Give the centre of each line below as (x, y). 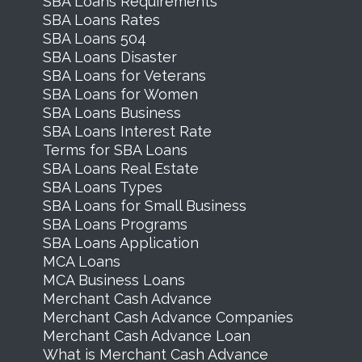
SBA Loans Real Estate (120, 168)
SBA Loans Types (102, 187)
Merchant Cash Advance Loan (146, 335)
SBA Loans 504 (94, 38)
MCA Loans (81, 261)
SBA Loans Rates (101, 19)
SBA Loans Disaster (109, 57)
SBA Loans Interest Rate (127, 131)
